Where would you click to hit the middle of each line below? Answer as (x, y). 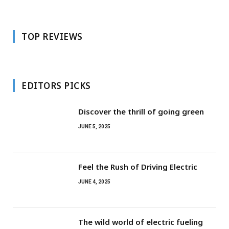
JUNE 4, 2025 (94, 181)
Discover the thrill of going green (141, 111)
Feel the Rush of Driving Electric (138, 166)
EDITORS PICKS (56, 85)
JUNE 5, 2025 (94, 126)
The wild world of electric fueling (141, 222)
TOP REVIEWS (52, 36)
